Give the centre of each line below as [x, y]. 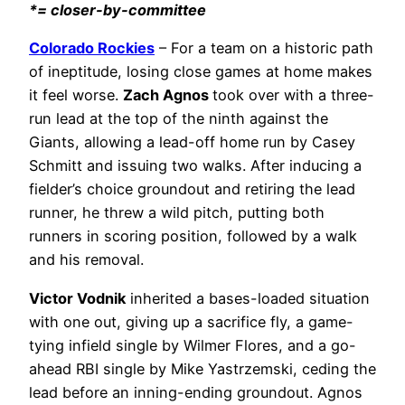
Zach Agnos [168, 95]
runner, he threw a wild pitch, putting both [177, 213]
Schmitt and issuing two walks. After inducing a [195, 166]
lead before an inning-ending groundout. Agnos [196, 392]
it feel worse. [76, 95]
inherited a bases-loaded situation [248, 298]
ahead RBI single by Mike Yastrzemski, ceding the [202, 368]
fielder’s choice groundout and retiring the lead [192, 189]
